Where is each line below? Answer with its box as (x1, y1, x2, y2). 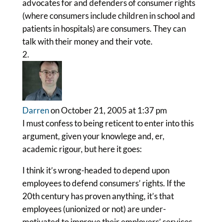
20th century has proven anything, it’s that (22, 191, 174, 201)
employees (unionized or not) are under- (22, 204, 166, 214)
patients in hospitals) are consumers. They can (22, 23, 186, 34)
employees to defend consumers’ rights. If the (22, 178, 185, 188)
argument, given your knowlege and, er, (22, 131, 165, 141)
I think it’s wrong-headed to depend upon (22, 165, 169, 175)
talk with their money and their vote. (22, 36, 153, 47)
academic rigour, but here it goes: (22, 144, 142, 154)
